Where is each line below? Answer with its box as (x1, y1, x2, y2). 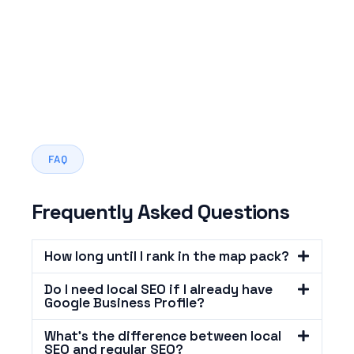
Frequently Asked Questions (32, 198, 289, 226)
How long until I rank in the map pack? (44, 247, 289, 265)
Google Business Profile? (44, 294, 205, 312)
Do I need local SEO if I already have (44, 281, 273, 299)
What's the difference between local (44, 327, 281, 345)
